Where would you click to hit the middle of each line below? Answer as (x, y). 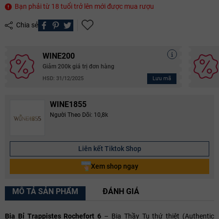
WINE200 (59, 56)
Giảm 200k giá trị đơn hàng (78, 66)
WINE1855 (68, 104)
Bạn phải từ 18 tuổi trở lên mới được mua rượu (84, 6)
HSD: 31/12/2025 (63, 79)
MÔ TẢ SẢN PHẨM (45, 191)
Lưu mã (162, 78)
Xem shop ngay (114, 166)
